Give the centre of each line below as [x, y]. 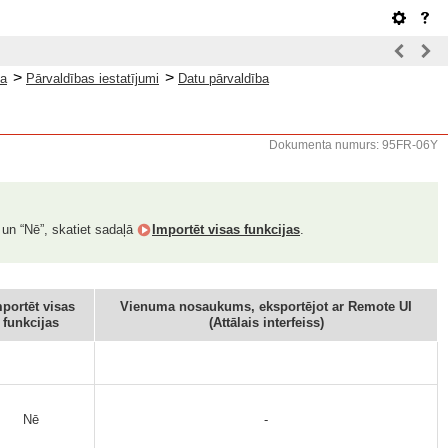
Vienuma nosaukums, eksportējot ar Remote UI [266, 306]
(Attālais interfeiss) [266, 322]
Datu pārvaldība [223, 78]
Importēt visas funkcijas [226, 229]
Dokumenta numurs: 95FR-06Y [353, 145]
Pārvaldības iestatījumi [92, 78]
